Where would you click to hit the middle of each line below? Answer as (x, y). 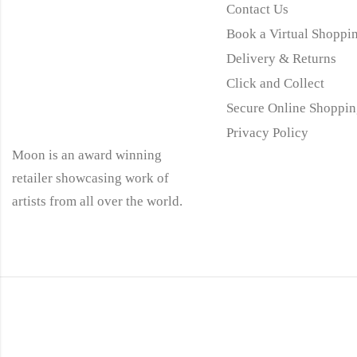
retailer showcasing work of (90, 178)
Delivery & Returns (281, 58)
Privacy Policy (267, 132)
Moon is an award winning (87, 155)
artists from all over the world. (97, 201)
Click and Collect (275, 83)
